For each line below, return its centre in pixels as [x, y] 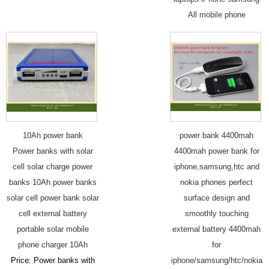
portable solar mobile [53, 229]
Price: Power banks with [53, 260]
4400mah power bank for [216, 151]
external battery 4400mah [216, 229]
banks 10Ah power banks [53, 182]
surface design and [216, 198]
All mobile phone [216, 14]
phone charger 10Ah [53, 244]
